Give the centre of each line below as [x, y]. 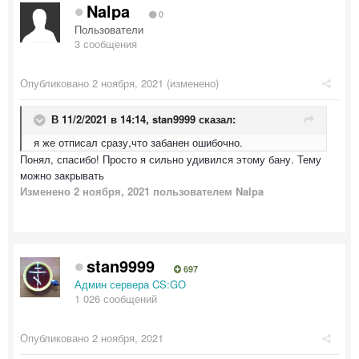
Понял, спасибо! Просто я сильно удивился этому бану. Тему [171, 159]
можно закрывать [62, 175]
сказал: [216, 119]
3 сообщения [106, 43]
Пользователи [109, 29]
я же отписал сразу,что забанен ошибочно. [138, 142]
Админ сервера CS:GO [130, 284]
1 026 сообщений [116, 298]
